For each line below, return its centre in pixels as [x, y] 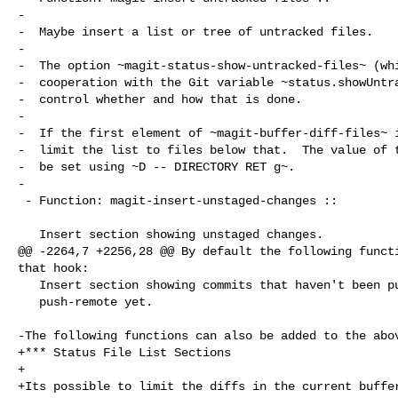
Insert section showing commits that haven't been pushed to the [28, 285]
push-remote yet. [28, 302]
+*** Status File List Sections [124, 352]
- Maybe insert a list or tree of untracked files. [195, 32]
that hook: [53, 268]
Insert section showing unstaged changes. [28, 234]
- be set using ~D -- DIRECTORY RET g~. [156, 167]
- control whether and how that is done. [160, 99]
